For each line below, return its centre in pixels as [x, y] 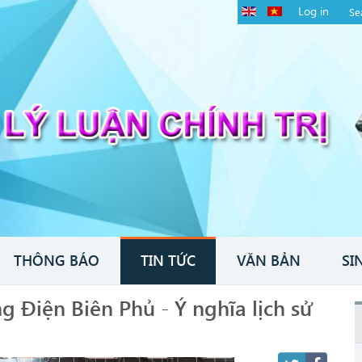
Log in [314, 11]
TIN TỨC [168, 260]
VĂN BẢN [269, 260]
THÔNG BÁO [57, 260]
